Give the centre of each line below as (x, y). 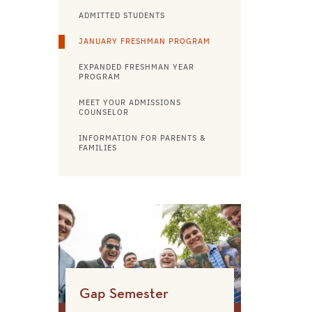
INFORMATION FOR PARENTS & (142, 139)
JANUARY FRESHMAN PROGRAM (144, 42)
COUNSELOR (103, 113)
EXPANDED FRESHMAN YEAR (136, 68)
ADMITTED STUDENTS (122, 16)
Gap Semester (124, 294)
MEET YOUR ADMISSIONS (130, 103)
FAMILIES (97, 148)
